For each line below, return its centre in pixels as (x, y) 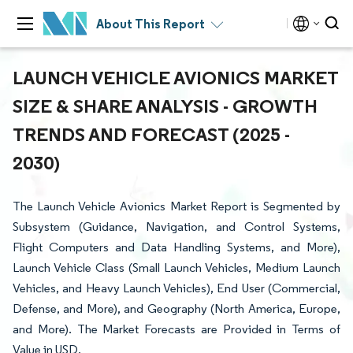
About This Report (150, 24)
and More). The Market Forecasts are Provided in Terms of (176, 329)
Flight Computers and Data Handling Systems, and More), (176, 247)
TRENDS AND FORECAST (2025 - (151, 134)
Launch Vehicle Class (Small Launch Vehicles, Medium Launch (176, 268)
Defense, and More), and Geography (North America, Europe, (176, 308)
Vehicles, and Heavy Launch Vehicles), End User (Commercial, (176, 288)
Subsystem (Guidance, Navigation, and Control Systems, (176, 227)
